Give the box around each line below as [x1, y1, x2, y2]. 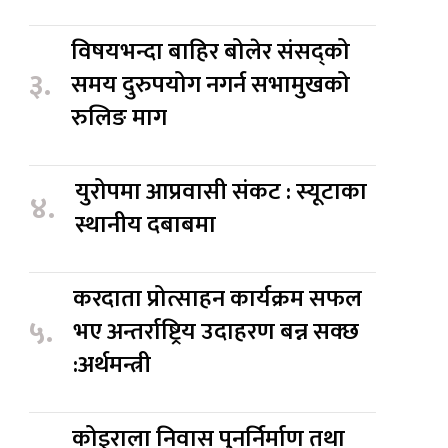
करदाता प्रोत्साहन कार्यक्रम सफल [73, 279, 363, 320]
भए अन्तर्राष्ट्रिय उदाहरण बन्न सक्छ [73, 312, 360, 353]
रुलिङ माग [71, 98, 168, 139]
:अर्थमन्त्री [73, 345, 152, 386]
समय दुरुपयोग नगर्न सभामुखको [71, 65, 351, 106]
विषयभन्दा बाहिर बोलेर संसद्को [71, 32, 351, 73]
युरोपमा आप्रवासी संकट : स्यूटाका [75, 172, 368, 213]
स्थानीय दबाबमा [75, 205, 222, 246]
